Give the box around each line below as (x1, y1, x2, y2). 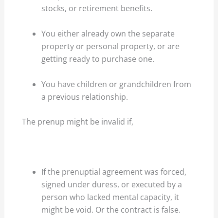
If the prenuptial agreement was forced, (41, 166, 187, 178)
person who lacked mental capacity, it (41, 192, 180, 203)
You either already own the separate (41, 28, 175, 39)
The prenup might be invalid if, (22, 116, 134, 127)
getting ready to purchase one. (41, 53, 155, 64)
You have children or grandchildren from (41, 78, 192, 90)
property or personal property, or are (41, 40, 180, 52)
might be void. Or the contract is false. (41, 204, 181, 216)
